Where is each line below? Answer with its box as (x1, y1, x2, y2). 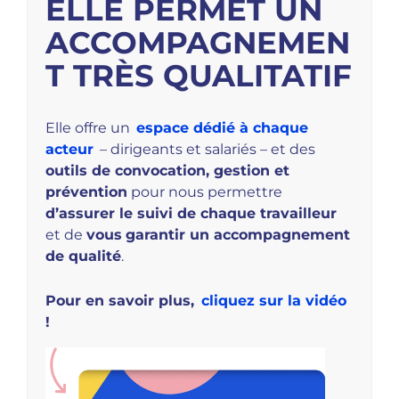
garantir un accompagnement (126, 226, 350, 244)
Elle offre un (45, 119, 134, 137)
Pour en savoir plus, (45, 292, 199, 310)
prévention (45, 183, 127, 201)
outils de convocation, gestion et (45, 162, 289, 180)
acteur (45, 141, 94, 159)
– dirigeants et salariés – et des (96, 141, 316, 159)
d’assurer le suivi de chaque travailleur (45, 205, 337, 223)
